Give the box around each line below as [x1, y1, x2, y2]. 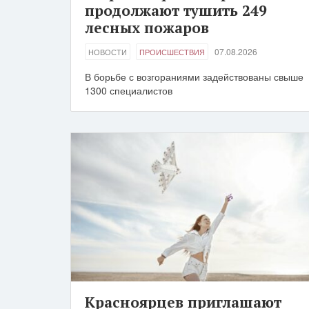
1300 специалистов [85, 83, 172, 98]
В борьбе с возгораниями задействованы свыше [85, 70, 303, 84]
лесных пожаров [85, 18, 209, 38]
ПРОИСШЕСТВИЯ [139, 46, 205, 58]
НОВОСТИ [88, 46, 127, 58]
